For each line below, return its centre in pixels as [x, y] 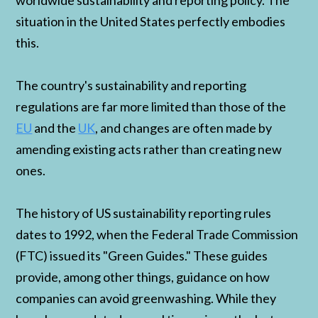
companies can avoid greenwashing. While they [146, 298]
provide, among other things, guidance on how [143, 277]
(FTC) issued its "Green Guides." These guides [142, 256]
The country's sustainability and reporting [131, 86]
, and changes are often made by [184, 128]
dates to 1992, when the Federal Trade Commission [157, 235]
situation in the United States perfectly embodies [151, 22]
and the [55, 128]
